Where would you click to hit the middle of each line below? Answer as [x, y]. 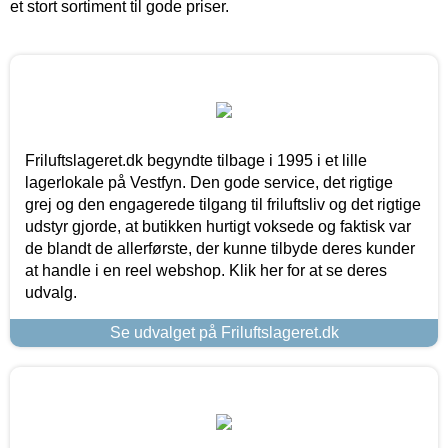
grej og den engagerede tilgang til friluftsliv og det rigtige [223, 204]
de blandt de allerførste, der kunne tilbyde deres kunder [220, 248]
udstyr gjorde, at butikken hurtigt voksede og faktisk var [218, 226]
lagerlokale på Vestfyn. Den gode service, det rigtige [209, 182]
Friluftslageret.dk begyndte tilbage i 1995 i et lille [196, 160]
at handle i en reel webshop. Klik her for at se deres [206, 270]
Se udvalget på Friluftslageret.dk [224, 332]
